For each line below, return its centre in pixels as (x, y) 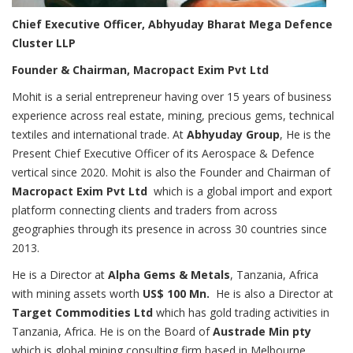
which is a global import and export (240, 191)
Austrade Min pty (262, 331)
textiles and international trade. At (99, 134)
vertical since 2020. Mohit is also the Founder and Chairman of (171, 172)
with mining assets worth (77, 294)
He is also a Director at (271, 294)
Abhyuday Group (233, 134)
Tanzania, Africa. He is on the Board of (112, 331)
